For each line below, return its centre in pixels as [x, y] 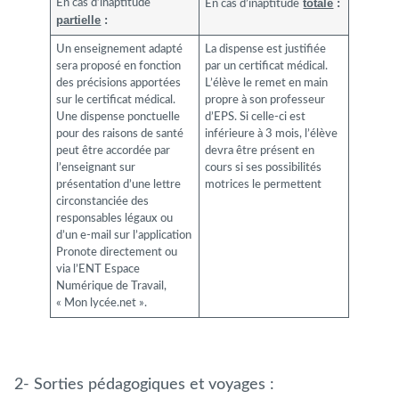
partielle [79, 20]
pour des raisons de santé [120, 134]
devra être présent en [260, 151]
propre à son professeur [265, 100]
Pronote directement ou [117, 252]
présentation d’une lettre [119, 184]
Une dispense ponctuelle [118, 117]
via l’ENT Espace [98, 269]
